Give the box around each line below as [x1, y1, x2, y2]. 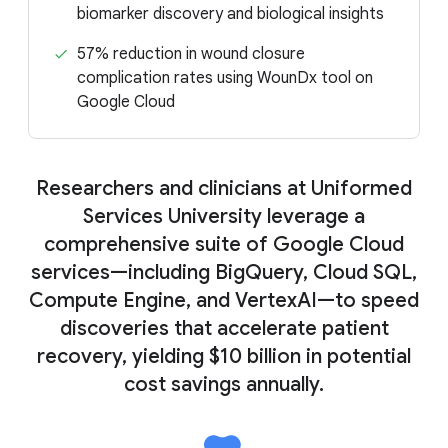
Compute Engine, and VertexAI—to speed [29, 288, 419, 314]
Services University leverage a [83, 204, 365, 230]
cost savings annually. [124, 372, 324, 398]
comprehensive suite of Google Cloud [44, 232, 404, 258]
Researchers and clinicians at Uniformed [36, 176, 412, 202]
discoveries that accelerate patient [59, 316, 389, 342]
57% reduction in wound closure [77, 44, 305, 65]
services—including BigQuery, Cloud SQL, [31, 260, 417, 286]
